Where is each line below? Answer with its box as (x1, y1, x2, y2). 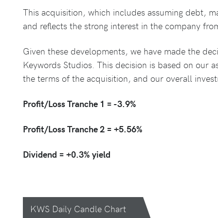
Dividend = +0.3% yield (23, 148, 111, 160)
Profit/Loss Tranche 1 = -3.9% (23, 97, 137, 109)
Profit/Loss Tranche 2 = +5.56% (23, 123, 143, 135)
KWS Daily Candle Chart (30, 202, 127, 215)
